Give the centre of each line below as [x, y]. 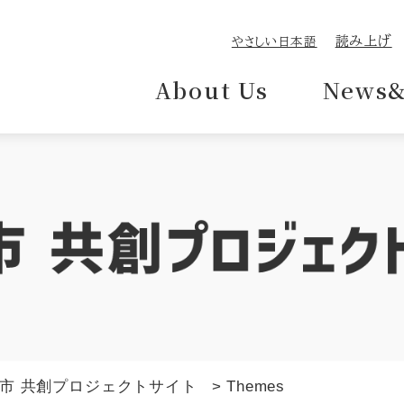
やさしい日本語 [274, 41]
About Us [212, 90]
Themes [256, 386]
